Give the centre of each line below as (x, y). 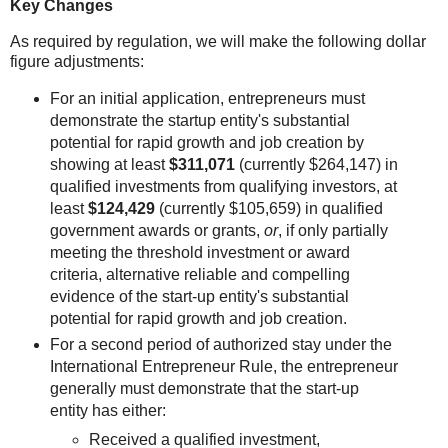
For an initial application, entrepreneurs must (207, 98)
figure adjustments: (77, 61)
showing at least (109, 164)
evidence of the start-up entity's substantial (199, 296)
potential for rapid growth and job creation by (206, 142)
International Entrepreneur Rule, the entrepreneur (223, 366)
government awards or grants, (156, 230)
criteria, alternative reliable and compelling (199, 274)
